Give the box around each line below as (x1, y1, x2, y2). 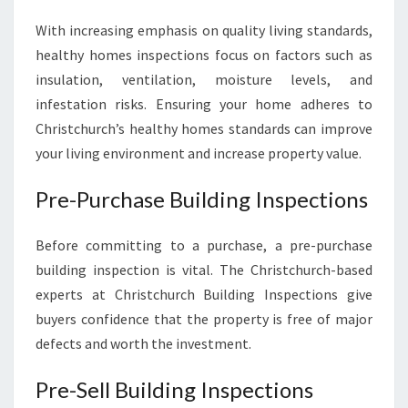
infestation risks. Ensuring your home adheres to (36, 95, 372, 113)
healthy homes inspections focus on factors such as (36, 46, 372, 64)
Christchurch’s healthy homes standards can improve (36, 119, 372, 138)
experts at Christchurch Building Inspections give (36, 285, 372, 303)
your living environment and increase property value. (36, 144, 362, 162)
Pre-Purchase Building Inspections (36, 186, 368, 212)
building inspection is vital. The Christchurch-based (36, 260, 372, 279)
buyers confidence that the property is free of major (36, 310, 372, 328)
